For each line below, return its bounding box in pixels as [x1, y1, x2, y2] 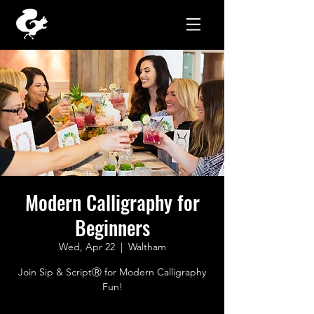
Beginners [74, 213, 150, 242]
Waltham [128, 240, 166, 253]
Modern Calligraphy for [25, 188, 200, 217]
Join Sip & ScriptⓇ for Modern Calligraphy [18, 266, 206, 278]
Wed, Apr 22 [58, 240, 115, 253]
